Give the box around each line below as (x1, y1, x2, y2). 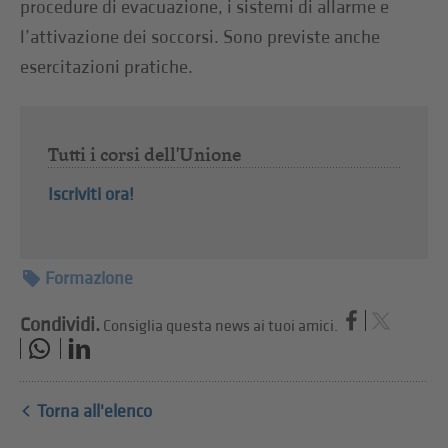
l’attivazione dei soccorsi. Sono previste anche (20, 25, 381, 49)
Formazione (45, 268, 134, 290)
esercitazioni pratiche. (20, 55, 194, 79)
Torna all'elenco (37, 400, 153, 422)
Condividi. (20, 313, 101, 338)
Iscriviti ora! (47, 184, 134, 206)
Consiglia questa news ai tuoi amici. (103, 317, 339, 337)
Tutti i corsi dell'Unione (47, 143, 241, 167)
